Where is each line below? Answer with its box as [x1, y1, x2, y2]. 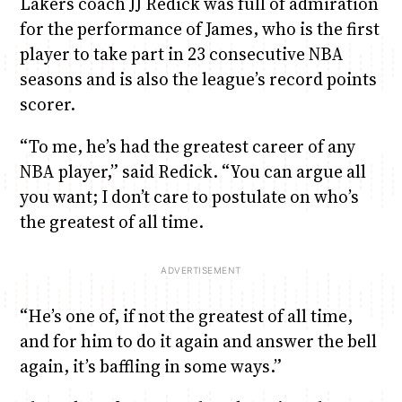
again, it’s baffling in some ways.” [19, 354, 282, 379]
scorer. [19, 92, 75, 116]
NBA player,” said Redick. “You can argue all [19, 159, 366, 183]
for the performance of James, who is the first [19, 16, 380, 40]
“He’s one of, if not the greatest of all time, [19, 304, 353, 328]
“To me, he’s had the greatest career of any [19, 134, 355, 158]
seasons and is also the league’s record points [19, 66, 377, 91]
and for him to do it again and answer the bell [19, 329, 377, 354]
